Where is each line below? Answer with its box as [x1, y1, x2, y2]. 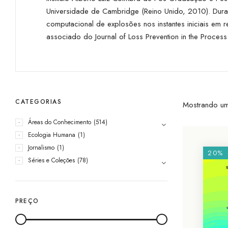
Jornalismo [28, 142, 54, 152]
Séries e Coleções [28, 155, 75, 165]
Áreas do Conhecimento [28, 117, 91, 127]
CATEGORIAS [15, 97, 62, 106]
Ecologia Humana [28, 130, 75, 139]
